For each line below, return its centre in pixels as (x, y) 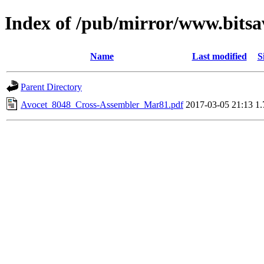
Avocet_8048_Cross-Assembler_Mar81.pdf (102, 104)
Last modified (219, 56)
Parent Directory (51, 87)
